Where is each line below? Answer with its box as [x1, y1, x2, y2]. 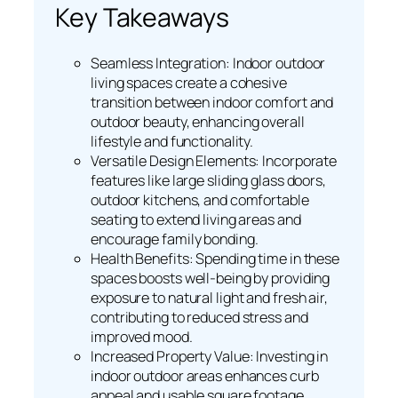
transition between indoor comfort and [91, 92, 334, 112]
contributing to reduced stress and [91, 306, 308, 327]
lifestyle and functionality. [91, 131, 254, 151]
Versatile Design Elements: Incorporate [91, 150, 338, 171]
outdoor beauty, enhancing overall [91, 111, 305, 131]
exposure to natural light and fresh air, [91, 287, 328, 307]
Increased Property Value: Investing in [91, 346, 329, 366]
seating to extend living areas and [91, 209, 301, 229]
